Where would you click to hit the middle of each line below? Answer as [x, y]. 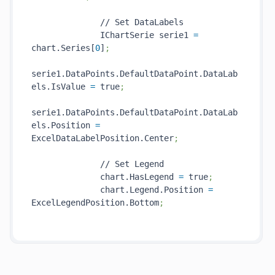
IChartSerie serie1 [112, 35]
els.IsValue [61, 87]
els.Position [63, 125]
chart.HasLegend [105, 177]
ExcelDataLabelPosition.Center [103, 138]
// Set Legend [98, 164]
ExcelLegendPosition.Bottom [95, 203]
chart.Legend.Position [120, 190]
